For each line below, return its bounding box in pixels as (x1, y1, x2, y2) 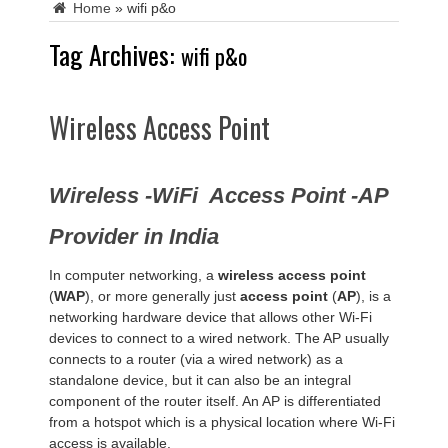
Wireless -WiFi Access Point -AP (49, 182, 388, 208)
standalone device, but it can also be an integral (49, 371, 351, 388)
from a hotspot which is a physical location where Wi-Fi (49, 413, 395, 430)
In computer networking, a (49, 266, 218, 283)
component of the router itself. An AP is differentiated (49, 392, 381, 409)
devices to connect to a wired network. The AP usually (49, 329, 389, 346)
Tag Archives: (49, 34, 181, 74)
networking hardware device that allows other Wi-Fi (49, 308, 372, 325)
